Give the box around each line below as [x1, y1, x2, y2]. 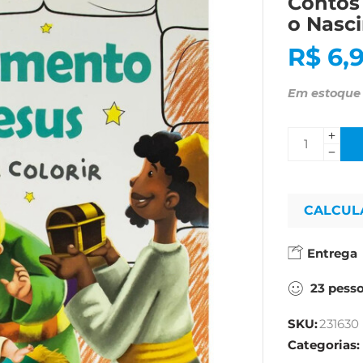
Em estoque [288, 86, 361, 100]
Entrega [304, 246, 357, 261]
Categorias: [288, 338, 360, 352]
